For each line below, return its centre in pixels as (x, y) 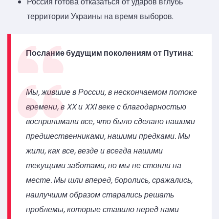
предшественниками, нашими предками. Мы (108, 136)
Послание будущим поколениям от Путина (109, 53)
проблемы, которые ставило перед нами (102, 210)
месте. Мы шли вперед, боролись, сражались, (109, 180)
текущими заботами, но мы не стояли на (104, 166)
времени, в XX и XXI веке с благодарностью (106, 107)
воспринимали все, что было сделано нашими (110, 122)
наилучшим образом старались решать (100, 195)
